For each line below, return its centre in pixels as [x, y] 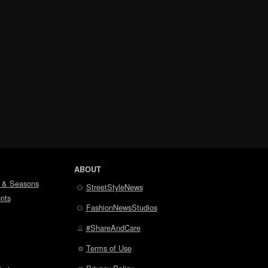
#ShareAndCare [113, 227]
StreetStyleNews [114, 187]
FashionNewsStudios [121, 207]
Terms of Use [109, 248]
